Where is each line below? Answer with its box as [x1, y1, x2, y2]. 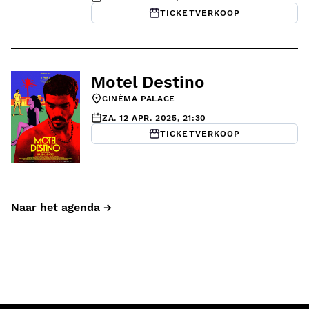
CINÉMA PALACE [102, 93, 175, 103]
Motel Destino [91, 72, 205, 92]
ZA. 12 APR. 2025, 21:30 [102, 112, 206, 123]
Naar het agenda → [11, 201, 112, 215]
